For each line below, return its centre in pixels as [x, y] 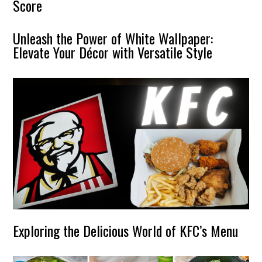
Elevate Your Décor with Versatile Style [113, 52]
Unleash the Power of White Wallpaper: [113, 38]
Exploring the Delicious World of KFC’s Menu [126, 231]
